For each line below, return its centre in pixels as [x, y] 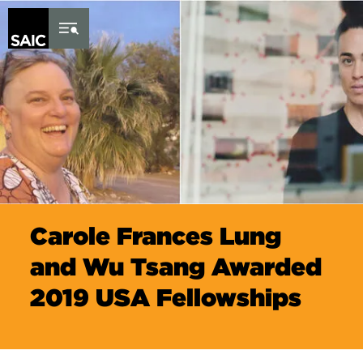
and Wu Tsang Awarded [176, 267]
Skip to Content [56, 9]
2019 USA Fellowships [166, 297]
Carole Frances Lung [156, 236]
